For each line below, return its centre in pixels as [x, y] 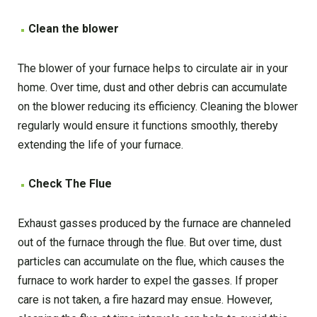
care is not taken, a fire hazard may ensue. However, [145, 300]
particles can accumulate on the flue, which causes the [151, 262]
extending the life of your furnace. [100, 145]
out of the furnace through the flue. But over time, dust [150, 243]
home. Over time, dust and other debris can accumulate [152, 88]
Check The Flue [70, 184]
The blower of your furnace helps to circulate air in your [153, 69]
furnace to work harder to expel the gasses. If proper [148, 281]
